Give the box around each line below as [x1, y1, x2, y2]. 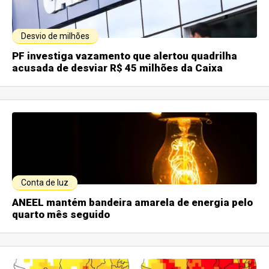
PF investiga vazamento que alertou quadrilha [12, 50, 238, 62]
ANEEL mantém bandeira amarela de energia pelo [12, 196, 253, 209]
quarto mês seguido [12, 208, 110, 221]
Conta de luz [21, 178, 69, 188]
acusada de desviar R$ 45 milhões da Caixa [12, 62, 223, 74]
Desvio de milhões [21, 31, 90, 41]
